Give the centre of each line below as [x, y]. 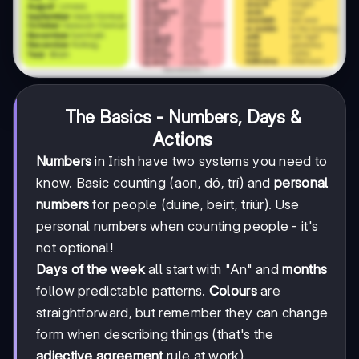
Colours [233, 290]
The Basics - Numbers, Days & [183, 117]
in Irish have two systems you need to [210, 161]
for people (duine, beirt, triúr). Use [194, 204]
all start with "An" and [214, 269]
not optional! [75, 247]
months [305, 269]
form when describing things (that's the [155, 334]
